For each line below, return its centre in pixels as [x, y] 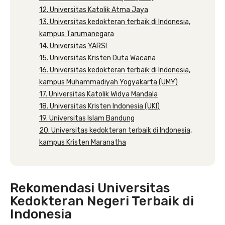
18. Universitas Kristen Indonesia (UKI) [99, 106]
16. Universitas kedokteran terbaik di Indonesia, [115, 70]
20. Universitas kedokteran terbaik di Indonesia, [116, 130]
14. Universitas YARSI [73, 46]
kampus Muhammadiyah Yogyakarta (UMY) [108, 82]
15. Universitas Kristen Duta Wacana [97, 58]
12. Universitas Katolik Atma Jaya [94, 10]
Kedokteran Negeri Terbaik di [102, 201]
